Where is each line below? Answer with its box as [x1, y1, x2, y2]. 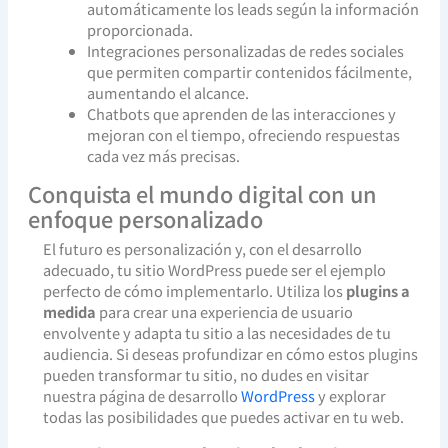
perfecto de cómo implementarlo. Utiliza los [42, 280, 346, 302]
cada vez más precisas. [87, 145, 241, 167]
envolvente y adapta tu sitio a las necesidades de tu [42, 322, 391, 344]
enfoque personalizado [27, 202, 263, 234]
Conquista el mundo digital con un [27, 177, 377, 209]
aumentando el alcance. [87, 82, 250, 104]
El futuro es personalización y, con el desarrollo [42, 238, 362, 260]
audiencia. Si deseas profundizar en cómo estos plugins [42, 343, 418, 365]
